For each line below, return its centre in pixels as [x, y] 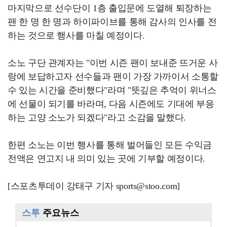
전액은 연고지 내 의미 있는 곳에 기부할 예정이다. [106, 159]
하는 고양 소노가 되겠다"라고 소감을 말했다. [97, 118]
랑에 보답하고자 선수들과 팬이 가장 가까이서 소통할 [113, 77]
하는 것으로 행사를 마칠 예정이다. [76, 35]
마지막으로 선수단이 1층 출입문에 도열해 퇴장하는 [110, 8]
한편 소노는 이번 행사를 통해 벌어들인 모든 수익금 [110, 145]
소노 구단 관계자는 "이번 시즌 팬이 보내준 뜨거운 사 [113, 63]
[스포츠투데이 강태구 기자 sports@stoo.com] [94, 186]
